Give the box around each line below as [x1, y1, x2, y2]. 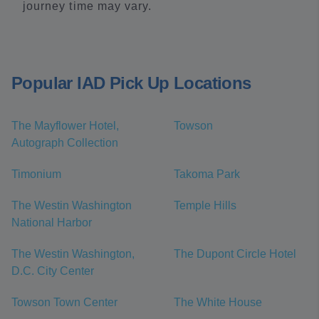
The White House [174, 296, 262, 309]
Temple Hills [174, 199, 236, 212]
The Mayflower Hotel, [11, 120, 119, 132]
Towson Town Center [11, 296, 117, 309]
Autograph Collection [11, 137, 118, 150]
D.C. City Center [11, 265, 94, 278]
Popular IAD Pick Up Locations [11, 73, 251, 93]
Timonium [11, 168, 61, 181]
